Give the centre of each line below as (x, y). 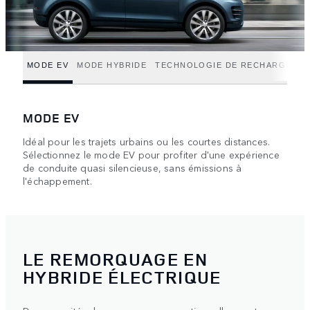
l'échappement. (57, 180)
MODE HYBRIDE (112, 65)
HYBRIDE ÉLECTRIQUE (122, 277)
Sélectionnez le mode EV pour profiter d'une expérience (151, 154)
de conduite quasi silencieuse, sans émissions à (133, 167)
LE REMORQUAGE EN (115, 259)
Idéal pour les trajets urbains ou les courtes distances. (147, 141)
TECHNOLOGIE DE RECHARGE (224, 65)
